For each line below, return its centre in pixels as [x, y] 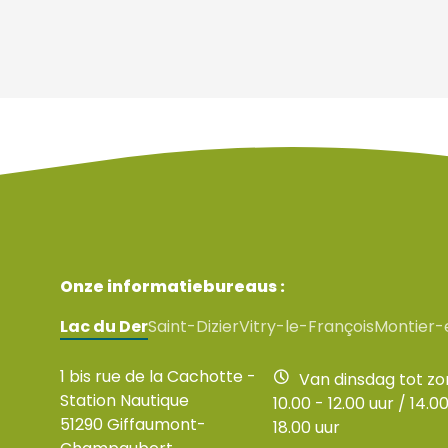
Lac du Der [104, 327]
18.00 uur [306, 428]
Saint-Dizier [193, 327]
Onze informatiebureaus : [172, 287]
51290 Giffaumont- [133, 425]
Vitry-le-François [306, 327]
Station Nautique [124, 401]
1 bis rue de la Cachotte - [158, 377]
